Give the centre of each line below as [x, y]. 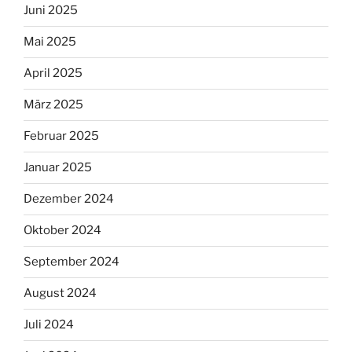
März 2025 [53, 105]
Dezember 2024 [69, 199]
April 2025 [53, 73]
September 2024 [71, 262]
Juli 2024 [49, 325]
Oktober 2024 [62, 231]
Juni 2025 [51, 11]
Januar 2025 [58, 168]
